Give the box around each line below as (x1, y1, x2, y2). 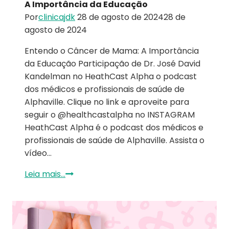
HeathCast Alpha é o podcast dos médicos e (25, 122, 203, 134)
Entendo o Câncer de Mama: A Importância (25, 45, 199, 57)
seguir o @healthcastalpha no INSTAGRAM (25, 109, 195, 121)
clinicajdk (38, 11, 75, 24)
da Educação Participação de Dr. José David (25, 58, 200, 70)
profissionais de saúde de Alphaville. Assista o (25, 134, 204, 147)
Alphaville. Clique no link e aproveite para (25, 96, 189, 108)
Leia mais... (25, 168, 65, 180)
